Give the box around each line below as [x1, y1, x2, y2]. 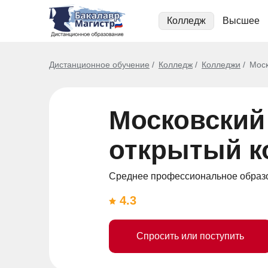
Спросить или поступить [136, 231, 244, 241]
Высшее [223, 16, 260, 26]
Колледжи [202, 60, 240, 69]
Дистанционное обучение [49, 60, 150, 69]
